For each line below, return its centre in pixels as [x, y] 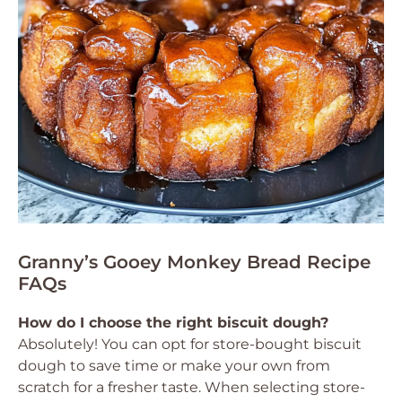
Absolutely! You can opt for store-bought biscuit [190, 344]
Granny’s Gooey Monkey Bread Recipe [194, 262]
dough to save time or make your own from [174, 366]
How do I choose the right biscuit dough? [173, 323]
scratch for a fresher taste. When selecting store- [192, 387]
